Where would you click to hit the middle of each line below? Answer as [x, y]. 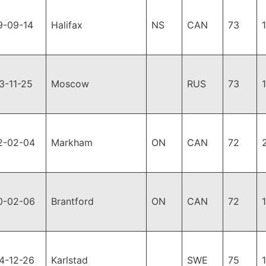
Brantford [72, 201]
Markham [72, 142]
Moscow [70, 84]
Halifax [67, 25]
